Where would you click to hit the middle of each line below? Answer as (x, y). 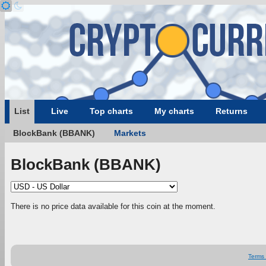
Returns (232, 111)
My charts (174, 111)
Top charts (111, 111)
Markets (130, 133)
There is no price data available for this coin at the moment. (113, 206)
